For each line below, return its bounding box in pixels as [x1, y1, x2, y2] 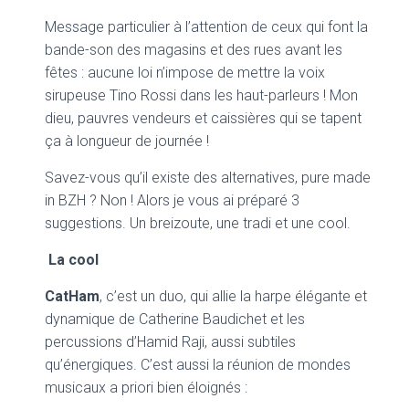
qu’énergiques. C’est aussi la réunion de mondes [45, 356, 351, 373]
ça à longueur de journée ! [45, 132, 209, 150]
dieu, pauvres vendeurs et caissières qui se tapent [45, 110, 362, 127]
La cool [48, 251, 99, 268]
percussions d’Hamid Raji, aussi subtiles [45, 333, 296, 351]
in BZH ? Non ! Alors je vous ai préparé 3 [45, 192, 299, 209]
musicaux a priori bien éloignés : [45, 379, 247, 396]
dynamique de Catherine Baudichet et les [45, 310, 305, 328]
